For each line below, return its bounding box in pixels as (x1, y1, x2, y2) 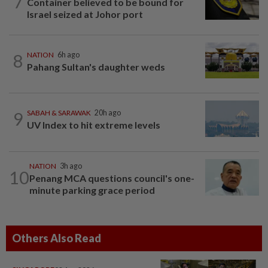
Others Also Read (12, 231, 101, 245)
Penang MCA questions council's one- (29, 172, 194, 184)
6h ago (57, 50, 80, 60)
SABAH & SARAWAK (27, 108, 91, 118)
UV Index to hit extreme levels (27, 119, 160, 131)
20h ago (95, 108, 121, 118)
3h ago (60, 161, 82, 170)
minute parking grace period (29, 184, 155, 196)
